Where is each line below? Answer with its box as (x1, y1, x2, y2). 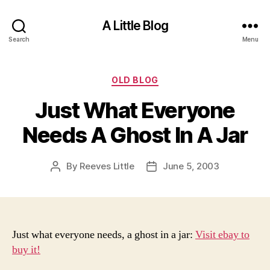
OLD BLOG (111, 75, 159, 85)
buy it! (12, 242, 40, 257)
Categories (134, 71, 188, 84)
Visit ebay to (195, 227, 250, 242)
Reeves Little (80, 160, 134, 172)
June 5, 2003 (163, 160, 219, 172)
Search (8, 35, 30, 43)
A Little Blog (102, 17, 168, 33)
